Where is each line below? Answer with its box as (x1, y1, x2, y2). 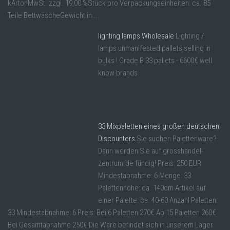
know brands (98, 68, 138, 78)
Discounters (98, 133, 135, 143)
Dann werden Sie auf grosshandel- (98, 146, 203, 156)
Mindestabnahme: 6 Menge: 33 (98, 170, 191, 180)
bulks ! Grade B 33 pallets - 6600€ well (98, 55, 212, 65)
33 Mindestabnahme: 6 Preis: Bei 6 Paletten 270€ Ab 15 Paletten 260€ (8, 207, 216, 217)
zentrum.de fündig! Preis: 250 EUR (98, 158, 201, 168)
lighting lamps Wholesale (98, 31, 174, 41)
